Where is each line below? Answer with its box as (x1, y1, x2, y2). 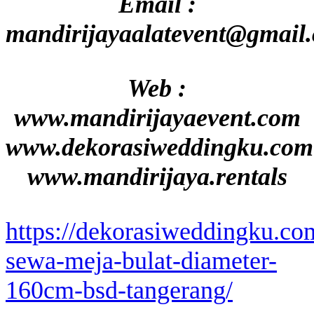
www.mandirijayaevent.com (13, 103, 301, 132)
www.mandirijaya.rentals (27, 162, 287, 191)
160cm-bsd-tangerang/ (6, 275, 233, 304)
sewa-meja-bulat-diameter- (6, 246, 277, 275)
